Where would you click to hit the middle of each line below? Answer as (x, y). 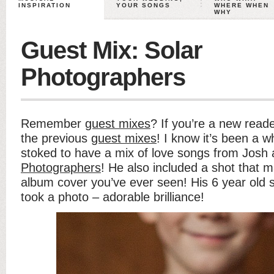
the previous (56, 138)
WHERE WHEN (242, 5)
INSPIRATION (45, 5)
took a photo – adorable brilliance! (113, 197)
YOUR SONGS (143, 5)
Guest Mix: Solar (112, 50)
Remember (53, 124)
